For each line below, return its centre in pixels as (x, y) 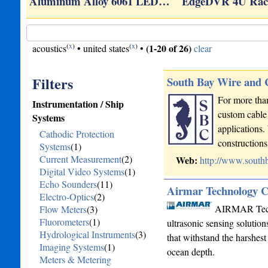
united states (106, 48)
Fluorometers (64, 222)
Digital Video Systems (82, 171)
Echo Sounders (68, 184)
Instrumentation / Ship (78, 104)
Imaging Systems (71, 247)
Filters (52, 83)
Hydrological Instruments (87, 234)
